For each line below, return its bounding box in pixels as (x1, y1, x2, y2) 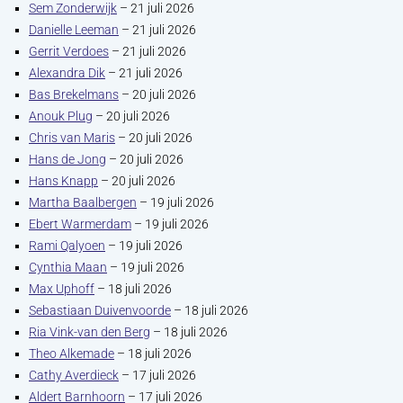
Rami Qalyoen (29, 238, 105, 253)
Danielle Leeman (29, 22, 119, 37)
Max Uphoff (29, 282, 94, 296)
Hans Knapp (29, 174, 98, 188)
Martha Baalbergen (29, 195, 137, 210)
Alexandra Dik (29, 66, 105, 80)
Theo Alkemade (29, 346, 114, 361)
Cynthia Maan (29, 260, 107, 274)
